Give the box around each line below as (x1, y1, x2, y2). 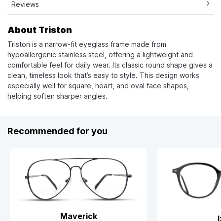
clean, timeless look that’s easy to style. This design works (7, 71, 199, 80)
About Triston (7, 25, 72, 36)
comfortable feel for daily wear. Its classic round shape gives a (7, 61, 213, 70)
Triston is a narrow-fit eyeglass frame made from (7, 40, 166, 49)
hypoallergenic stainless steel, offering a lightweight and (7, 50, 193, 59)
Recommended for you (7, 126, 108, 137)
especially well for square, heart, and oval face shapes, (7, 81, 189, 90)
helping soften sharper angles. (7, 92, 108, 101)
